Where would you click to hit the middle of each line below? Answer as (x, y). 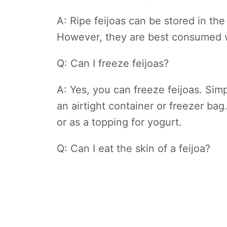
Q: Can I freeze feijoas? (113, 63)
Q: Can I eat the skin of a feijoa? (134, 148)
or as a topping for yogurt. (119, 122)
